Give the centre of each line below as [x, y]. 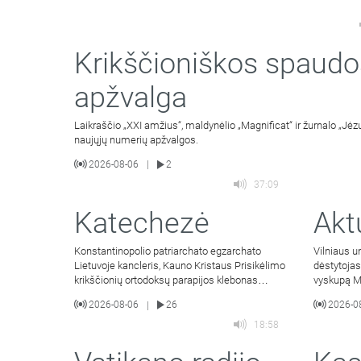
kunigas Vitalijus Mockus [131, 294]
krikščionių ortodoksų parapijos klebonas [166, 280]
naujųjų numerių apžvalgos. [136, 139]
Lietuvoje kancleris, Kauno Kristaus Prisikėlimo [180, 265]
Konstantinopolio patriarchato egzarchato [168, 251]
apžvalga [131, 97]
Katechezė [142, 223]
